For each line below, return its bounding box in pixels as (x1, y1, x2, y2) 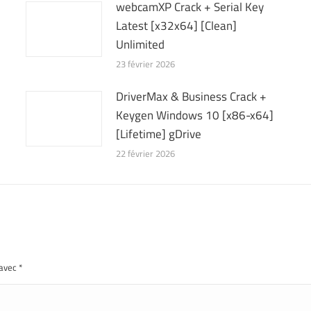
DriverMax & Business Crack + (115, 87, 267, 106)
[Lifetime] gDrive (115, 125, 201, 143)
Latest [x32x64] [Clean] (115, 17, 237, 35)
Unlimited (115, 35, 165, 53)
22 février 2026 (115, 146, 175, 160)
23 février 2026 (115, 57, 175, 71)
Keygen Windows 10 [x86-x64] (115, 106, 274, 124)
